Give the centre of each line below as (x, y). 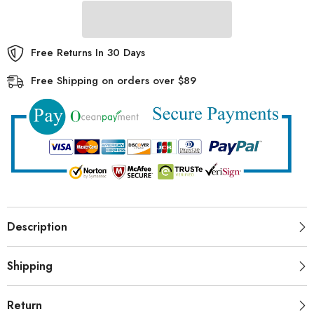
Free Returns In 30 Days (88, 52)
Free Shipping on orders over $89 (114, 80)
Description (37, 227)
